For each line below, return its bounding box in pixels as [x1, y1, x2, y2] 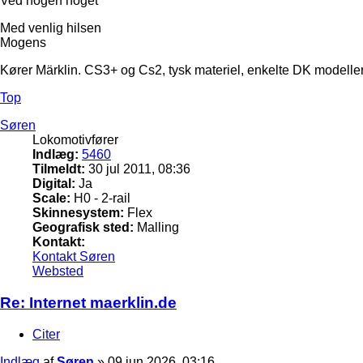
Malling [134, 220, 179, 235]
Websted [32, 264, 83, 279]
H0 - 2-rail [70, 191, 130, 206]
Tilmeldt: [32, 162, 85, 177]
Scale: [32, 191, 70, 206]
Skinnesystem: [32, 206, 124, 220]
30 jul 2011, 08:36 [85, 162, 190, 177]
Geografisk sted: [32, 220, 134, 235]
